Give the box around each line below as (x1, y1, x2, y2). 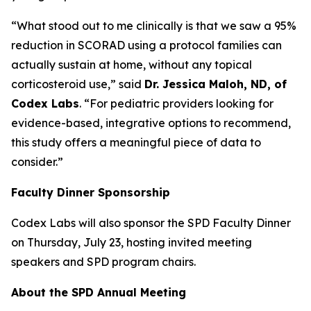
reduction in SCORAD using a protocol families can (11, 38, 282, 52)
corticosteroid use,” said (11, 77, 144, 91)
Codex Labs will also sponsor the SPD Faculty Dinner (11, 216, 291, 230)
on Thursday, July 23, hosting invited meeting (11, 235, 252, 249)
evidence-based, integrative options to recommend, (11, 116, 291, 130)
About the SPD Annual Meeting (11, 285, 186, 299)
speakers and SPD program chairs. (11, 255, 196, 269)
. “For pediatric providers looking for (79, 96, 274, 110)
